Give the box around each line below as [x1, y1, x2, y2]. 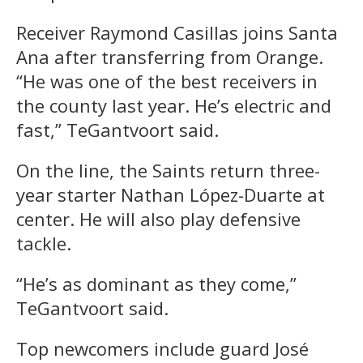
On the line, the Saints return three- [16, 157, 320, 182]
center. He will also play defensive [16, 206, 301, 231]
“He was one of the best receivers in [16, 68, 318, 93]
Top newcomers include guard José [16, 335, 309, 361]
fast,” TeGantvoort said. [16, 117, 219, 142]
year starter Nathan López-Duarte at [16, 181, 325, 207]
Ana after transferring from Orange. [16, 44, 323, 69]
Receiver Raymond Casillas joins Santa [16, 19, 338, 45]
